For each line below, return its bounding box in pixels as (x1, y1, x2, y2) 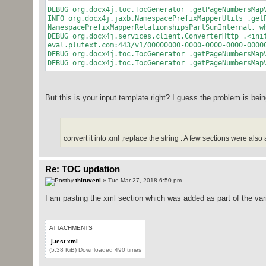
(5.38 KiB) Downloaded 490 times (49, 246, 141, 254)
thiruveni (75, 177, 101, 184)
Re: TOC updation (45, 163, 120, 174)
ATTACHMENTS (49, 224, 93, 232)
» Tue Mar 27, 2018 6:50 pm (100, 177, 182, 184)
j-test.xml (50, 238, 78, 245)
